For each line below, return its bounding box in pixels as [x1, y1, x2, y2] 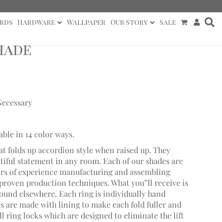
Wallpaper [66, 17, 106, 27]
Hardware [17, 17, 55, 27]
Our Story [110, 17, 148, 27]
